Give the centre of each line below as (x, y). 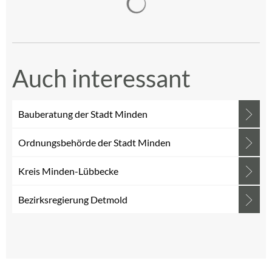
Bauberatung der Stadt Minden (84, 114)
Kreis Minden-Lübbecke (68, 171)
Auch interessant (101, 78)
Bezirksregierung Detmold (73, 199)
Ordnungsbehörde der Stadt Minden (95, 142)
